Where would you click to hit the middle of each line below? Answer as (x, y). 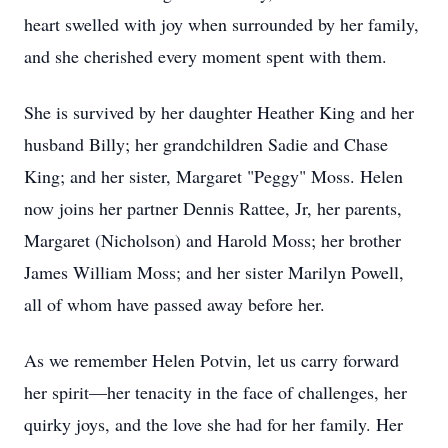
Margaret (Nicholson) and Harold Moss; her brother (212, 240)
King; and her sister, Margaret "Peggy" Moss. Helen (213, 176)
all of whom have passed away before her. (174, 304)
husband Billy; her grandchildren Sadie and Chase (206, 144)
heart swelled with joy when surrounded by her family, (221, 24)
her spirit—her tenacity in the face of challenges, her (215, 392)
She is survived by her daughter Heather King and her (219, 112)
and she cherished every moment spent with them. (205, 56)
